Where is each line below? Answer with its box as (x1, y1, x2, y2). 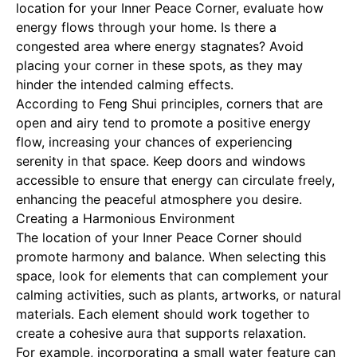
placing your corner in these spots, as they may (16, 57, 303, 73)
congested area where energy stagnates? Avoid (16, 38, 304, 54)
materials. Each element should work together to (16, 306, 310, 322)
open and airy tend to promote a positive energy (16, 115, 311, 131)
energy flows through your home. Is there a (16, 19, 277, 35)
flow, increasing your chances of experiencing (16, 134, 292, 150)
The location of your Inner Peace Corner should (16, 229, 302, 245)
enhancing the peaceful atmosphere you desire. (16, 191, 302, 207)
